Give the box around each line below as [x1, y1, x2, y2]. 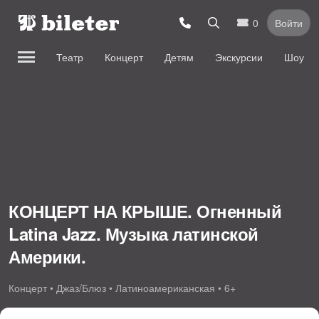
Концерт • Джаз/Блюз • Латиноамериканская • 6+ [9, 281, 236, 295]
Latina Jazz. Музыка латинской [9, 221, 258, 246]
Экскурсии [215, 50, 263, 64]
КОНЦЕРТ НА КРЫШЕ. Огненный [9, 198, 281, 223]
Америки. [9, 244, 85, 268]
